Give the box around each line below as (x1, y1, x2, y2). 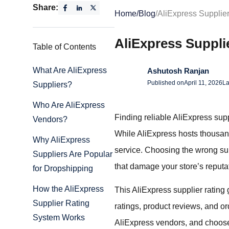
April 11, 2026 (184, 79, 222, 87)
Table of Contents (33, 42, 96, 52)
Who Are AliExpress (33, 101, 105, 110)
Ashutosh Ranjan (147, 66, 209, 76)
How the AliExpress (33, 185, 104, 194)
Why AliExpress (33, 135, 90, 145)
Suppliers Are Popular (33, 150, 112, 159)
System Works (33, 213, 85, 222)
